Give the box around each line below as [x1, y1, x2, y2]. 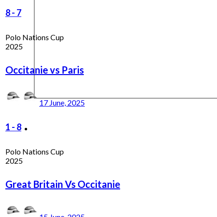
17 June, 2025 [39, 97, 85, 107]
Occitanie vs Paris [5, 63, 84, 76]
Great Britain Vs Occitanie [5, 178, 120, 190]
